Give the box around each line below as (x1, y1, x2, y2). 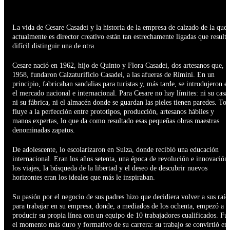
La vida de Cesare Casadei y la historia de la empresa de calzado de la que (12, 24, 227, 32)
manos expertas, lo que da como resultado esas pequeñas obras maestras (12, 117, 219, 125)
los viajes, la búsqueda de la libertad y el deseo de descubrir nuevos (12, 164, 207, 172)
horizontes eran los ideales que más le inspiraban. (12, 174, 155, 182)
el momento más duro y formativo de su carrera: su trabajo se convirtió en (12, 221, 228, 229)
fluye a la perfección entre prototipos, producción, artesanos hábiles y (12, 108, 214, 116)
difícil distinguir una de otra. (12, 42, 96, 50)
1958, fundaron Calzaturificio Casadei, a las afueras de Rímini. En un (12, 71, 215, 79)
